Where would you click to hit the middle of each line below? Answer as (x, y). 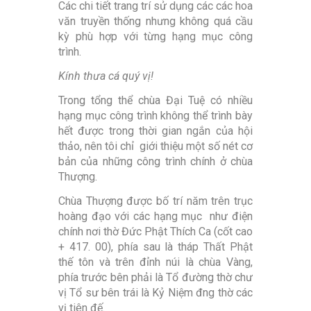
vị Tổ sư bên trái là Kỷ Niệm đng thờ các (155, 293)
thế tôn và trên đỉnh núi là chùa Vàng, (155, 262)
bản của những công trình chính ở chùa (155, 162)
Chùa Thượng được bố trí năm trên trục (155, 201)
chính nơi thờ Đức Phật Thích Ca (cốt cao (155, 232)
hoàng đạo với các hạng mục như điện (155, 217)
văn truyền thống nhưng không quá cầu (155, 22)
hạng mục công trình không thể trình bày (155, 116)
